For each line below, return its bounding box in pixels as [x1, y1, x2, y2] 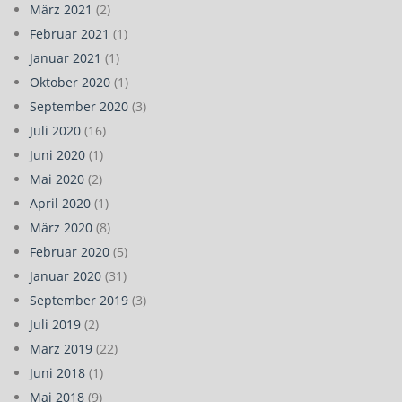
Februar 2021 [30, 25, 109, 42]
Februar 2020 [30, 243, 109, 260]
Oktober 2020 [30, 74, 110, 91]
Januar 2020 [30, 267, 101, 284]
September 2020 [30, 98, 128, 115]
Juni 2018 [30, 364, 85, 381]
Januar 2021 [30, 49, 101, 66]
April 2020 [30, 195, 91, 212]
